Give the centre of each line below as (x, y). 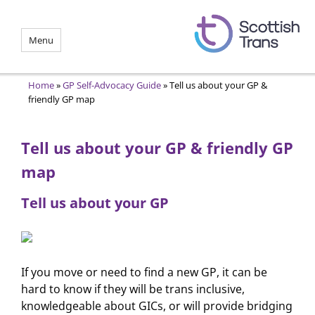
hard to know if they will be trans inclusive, (133, 289)
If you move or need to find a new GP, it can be (144, 272)
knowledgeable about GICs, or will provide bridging (157, 306)
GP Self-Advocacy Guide (112, 85)
